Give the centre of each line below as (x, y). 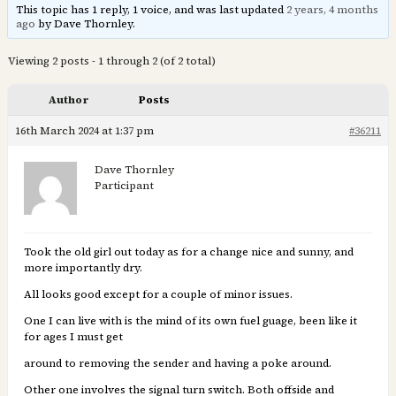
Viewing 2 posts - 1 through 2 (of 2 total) (112, 61)
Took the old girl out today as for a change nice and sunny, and (189, 252)
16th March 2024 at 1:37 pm (84, 131)
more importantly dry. (83, 268)
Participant (124, 186)
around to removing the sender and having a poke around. (178, 364)
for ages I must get (73, 337)
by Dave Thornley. (86, 24)
